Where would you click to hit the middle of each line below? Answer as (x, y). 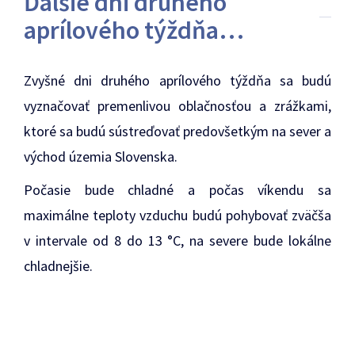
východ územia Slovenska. (101, 156)
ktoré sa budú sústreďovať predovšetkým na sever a (177, 131)
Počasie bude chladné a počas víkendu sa (177, 189)
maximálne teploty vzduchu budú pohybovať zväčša (177, 215)
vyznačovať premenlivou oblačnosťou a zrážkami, (177, 105)
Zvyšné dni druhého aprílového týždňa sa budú (177, 80)
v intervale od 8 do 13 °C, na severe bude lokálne (177, 240)
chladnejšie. (58, 265)
